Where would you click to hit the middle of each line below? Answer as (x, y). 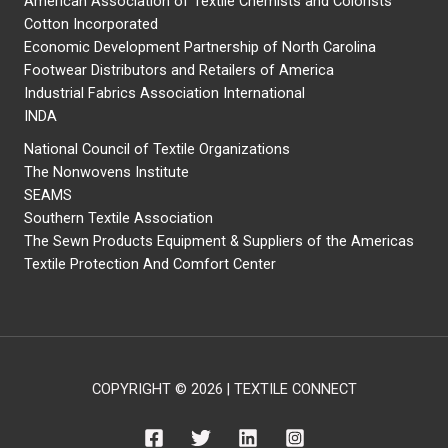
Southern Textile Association (118, 218)
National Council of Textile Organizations (157, 149)
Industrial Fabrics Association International (164, 93)
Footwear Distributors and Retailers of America (179, 70)
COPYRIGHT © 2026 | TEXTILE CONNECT (224, 388)
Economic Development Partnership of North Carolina (200, 47)
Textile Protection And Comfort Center (150, 264)
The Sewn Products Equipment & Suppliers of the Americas (219, 241)
